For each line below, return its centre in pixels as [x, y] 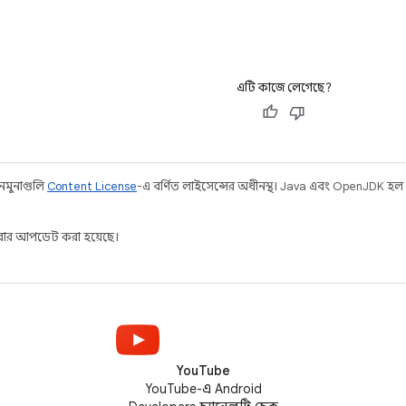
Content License [92, 186]
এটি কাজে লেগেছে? [284, 87]
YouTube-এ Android [203, 389]
